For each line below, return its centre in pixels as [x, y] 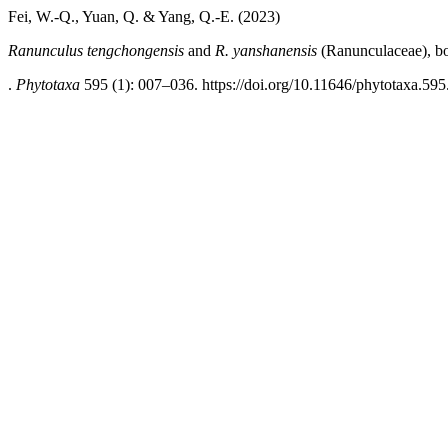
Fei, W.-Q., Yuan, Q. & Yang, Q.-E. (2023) [144, 16]
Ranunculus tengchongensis [96, 50]
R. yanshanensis [266, 50]
